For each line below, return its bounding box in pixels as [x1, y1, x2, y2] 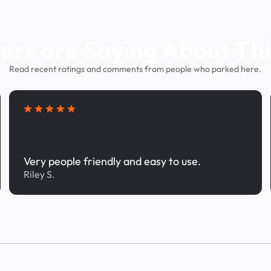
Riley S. [24, 168, 56, 180]
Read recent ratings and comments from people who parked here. [9, 64, 262, 74]
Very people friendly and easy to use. [24, 154, 201, 168]
